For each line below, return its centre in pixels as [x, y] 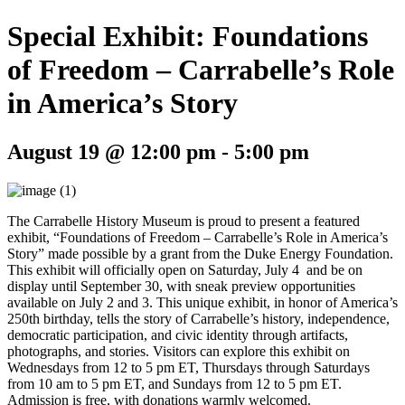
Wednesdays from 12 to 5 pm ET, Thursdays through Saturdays [188, 367]
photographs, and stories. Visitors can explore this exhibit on [179, 351]
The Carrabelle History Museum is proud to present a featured [184, 221]
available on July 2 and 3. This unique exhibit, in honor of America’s [202, 302]
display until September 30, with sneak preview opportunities [181, 286]
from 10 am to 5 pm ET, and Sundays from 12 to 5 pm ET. [174, 383]
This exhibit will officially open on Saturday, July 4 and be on [185, 269]
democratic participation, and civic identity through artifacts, [178, 334]
